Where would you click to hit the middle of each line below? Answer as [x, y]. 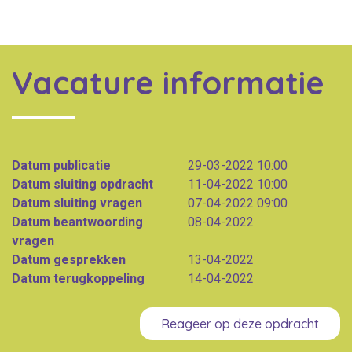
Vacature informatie [168, 83]
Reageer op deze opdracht [240, 323]
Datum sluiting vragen [77, 203]
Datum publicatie [61, 165]
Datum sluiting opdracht [82, 184]
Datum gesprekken [69, 259]
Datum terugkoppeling [78, 278]
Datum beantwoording [77, 222]
